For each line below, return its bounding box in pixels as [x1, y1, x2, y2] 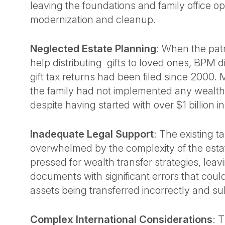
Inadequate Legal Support [30, 128, 154, 140]
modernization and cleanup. [30, 14, 159, 26]
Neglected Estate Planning [30, 43, 156, 55]
